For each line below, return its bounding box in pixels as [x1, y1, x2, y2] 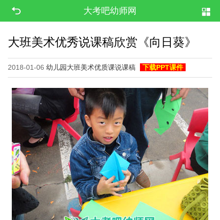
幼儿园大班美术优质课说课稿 [46, 63, 136, 72]
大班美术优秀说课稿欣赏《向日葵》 [8, 35, 196, 49]
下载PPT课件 [142, 63, 183, 72]
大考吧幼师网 [83, 6, 137, 16]
